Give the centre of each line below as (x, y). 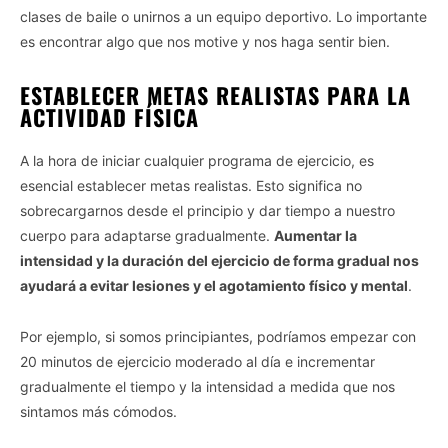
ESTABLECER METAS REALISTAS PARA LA (215, 94)
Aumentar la (315, 235)
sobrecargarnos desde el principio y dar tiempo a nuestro (207, 210)
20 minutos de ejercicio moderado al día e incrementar (197, 361)
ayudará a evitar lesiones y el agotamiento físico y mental (214, 285)
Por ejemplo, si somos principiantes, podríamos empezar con (218, 336)
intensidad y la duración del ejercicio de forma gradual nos (219, 260)
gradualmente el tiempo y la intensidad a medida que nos (207, 386)
